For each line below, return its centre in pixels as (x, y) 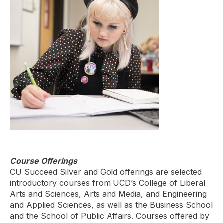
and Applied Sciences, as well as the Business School (111, 204)
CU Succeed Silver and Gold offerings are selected (106, 171)
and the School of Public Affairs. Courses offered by (110, 215)
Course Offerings (44, 161)
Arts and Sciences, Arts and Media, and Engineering (108, 193)
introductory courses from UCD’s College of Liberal (108, 182)
